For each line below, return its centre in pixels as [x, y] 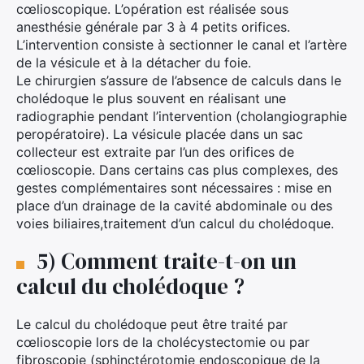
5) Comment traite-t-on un [167, 261]
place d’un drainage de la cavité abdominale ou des [174, 205]
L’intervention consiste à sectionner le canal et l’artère [182, 44]
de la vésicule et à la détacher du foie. [134, 62]
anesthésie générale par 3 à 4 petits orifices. [153, 26]
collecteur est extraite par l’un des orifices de [155, 152]
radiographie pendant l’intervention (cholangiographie [182, 116]
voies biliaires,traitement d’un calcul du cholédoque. [175, 223]
